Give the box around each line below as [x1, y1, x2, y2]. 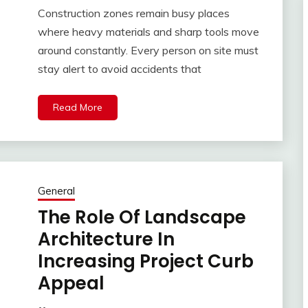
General [37, 184, 75, 198]
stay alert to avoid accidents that [37, 62, 201, 76]
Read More [52, 101, 102, 114]
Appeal [37, 271, 104, 296]
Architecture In [37, 227, 175, 252]
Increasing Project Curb [37, 249, 254, 274]
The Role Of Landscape [37, 205, 246, 230]
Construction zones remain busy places [37, 6, 230, 21]
